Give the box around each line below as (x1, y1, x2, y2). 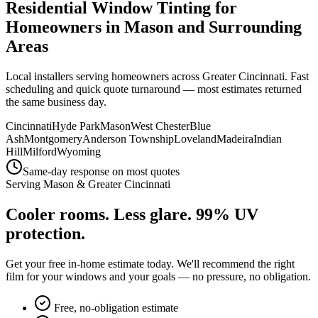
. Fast (285, 70, 309, 82)
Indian (253, 132, 282, 145)
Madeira (216, 132, 253, 145)
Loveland (174, 132, 216, 145)
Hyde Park (52, 119, 100, 132)
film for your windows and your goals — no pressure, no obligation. (6, 270, 311, 283)
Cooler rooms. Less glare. (6, 204, 196, 224)
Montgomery (24, 132, 82, 145)
